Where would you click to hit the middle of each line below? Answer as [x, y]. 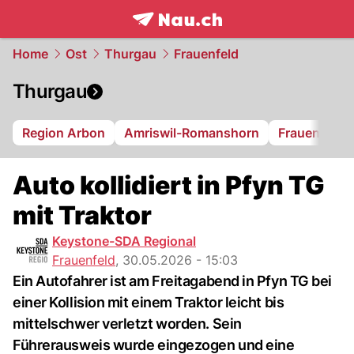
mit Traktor [82, 215]
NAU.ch [228, 36]
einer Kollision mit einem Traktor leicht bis [149, 302]
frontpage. [167, 36]
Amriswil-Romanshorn [192, 133]
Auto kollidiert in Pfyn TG [169, 185]
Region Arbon [64, 133]
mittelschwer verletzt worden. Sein [127, 324]
